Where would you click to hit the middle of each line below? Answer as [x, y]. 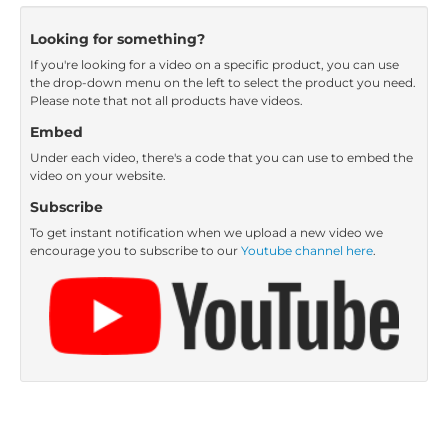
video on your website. [98, 176]
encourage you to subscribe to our [135, 251]
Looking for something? [121, 39]
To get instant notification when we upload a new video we [206, 233]
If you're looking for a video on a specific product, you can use [214, 65]
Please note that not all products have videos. [166, 101]
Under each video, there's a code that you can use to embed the [221, 158]
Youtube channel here [307, 251]
